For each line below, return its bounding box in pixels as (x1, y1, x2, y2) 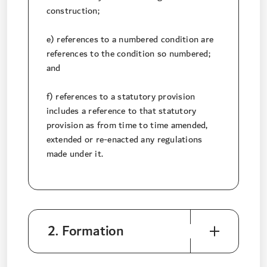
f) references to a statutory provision (46, 89, 195, 105)
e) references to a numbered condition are (46, 32, 214, 48)
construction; (46, 3, 100, 19)
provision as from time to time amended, (46, 117, 208, 133)
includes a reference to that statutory (46, 103, 197, 119)
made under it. (46, 146, 104, 162)
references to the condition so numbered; (46, 46, 210, 62)
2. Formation (48, 219, 125, 244)
